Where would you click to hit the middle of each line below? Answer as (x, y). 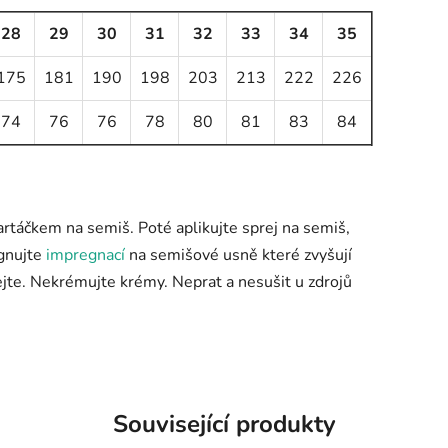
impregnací (85, 254)
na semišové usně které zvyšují (238, 254)
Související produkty (224, 423)
